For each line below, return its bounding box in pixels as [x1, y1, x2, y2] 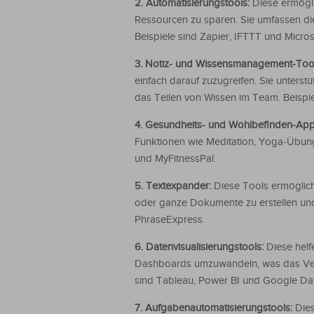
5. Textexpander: [135, 180, 214, 192]
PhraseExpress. [135, 214, 205, 226]
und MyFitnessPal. [135, 153, 216, 165]
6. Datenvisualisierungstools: [135, 241, 266, 253]
